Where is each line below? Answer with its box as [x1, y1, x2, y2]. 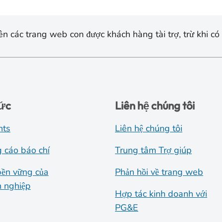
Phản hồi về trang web [115, 166, 204, 178]
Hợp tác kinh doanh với [115, 187, 208, 200]
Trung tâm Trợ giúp [115, 144, 192, 156]
